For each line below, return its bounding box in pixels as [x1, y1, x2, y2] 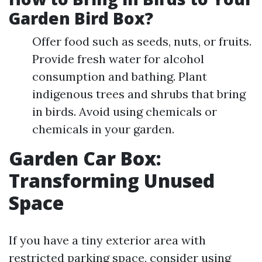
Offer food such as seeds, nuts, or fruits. [32, 34, 251, 49]
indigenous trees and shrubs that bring [32, 87, 246, 102]
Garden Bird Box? [9, 7, 153, 30]
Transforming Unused [9, 168, 215, 194]
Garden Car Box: [9, 146, 161, 171]
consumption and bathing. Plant [32, 69, 207, 84]
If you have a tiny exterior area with [9, 233, 206, 248]
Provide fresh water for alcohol [32, 51, 204, 67]
